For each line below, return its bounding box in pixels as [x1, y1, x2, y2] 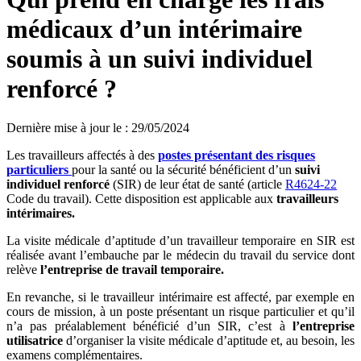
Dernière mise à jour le [6, 121, 122, 135]
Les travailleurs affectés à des [6, 148, 158, 163]
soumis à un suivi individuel [6, 44, 313, 73]
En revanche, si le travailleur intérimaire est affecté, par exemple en [6, 290, 355, 305]
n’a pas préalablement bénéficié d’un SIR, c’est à [6, 319, 293, 334]
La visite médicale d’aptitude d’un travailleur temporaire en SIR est [6, 234, 355, 248]
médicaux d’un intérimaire [6, 14, 302, 44]
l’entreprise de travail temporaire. [40, 263, 224, 277]
